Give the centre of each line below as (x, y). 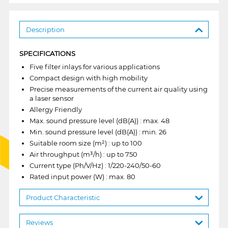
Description (45, 29)
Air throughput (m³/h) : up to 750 (83, 154)
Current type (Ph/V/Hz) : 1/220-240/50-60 (95, 165)
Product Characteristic (63, 197)
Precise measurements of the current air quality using (118, 89)
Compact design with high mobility (88, 78)
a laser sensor (51, 98)
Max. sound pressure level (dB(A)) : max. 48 (99, 120)
